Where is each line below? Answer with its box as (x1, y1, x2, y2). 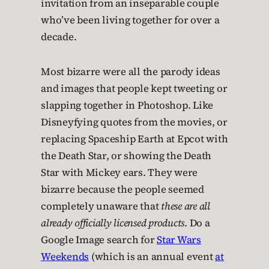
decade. (41, 30, 77, 44)
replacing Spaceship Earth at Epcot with (41, 132, 228, 146)
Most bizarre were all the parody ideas (41, 65, 220, 79)
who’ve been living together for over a (41, 13, 220, 27)
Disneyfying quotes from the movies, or (41, 115, 228, 129)
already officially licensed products (41, 216, 184, 230)
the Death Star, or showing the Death (41, 149, 211, 163)
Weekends (41, 250, 89, 264)
